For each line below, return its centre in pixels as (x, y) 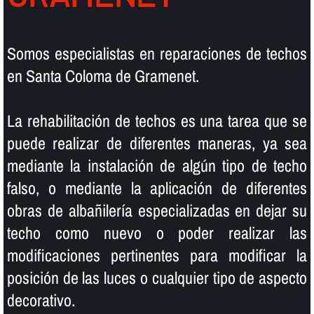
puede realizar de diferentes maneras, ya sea (157, 143)
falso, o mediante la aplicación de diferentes (157, 187)
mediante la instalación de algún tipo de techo (157, 165)
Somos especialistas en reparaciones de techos (157, 53)
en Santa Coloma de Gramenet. (103, 75)
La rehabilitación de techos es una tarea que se (157, 120)
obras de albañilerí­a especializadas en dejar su (157, 210)
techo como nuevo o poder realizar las (157, 232)
